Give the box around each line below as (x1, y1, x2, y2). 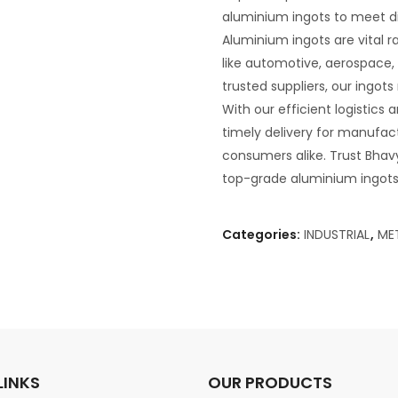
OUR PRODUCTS (208, 370, 332, 394)
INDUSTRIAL (304, 225, 370, 243)
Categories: (222, 225, 303, 243)
